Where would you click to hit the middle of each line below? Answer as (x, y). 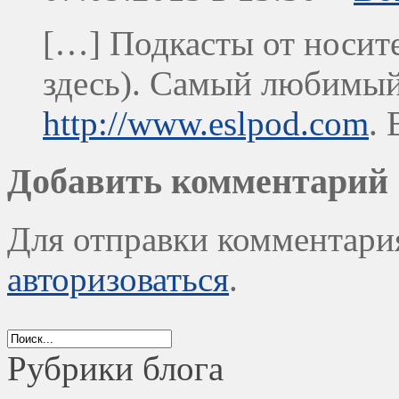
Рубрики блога (115, 368)
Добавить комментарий (198, 181)
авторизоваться (118, 279)
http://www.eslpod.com (206, 124)
